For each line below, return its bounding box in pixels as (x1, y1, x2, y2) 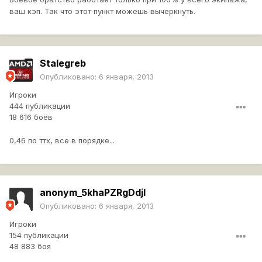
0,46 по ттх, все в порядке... (9, 136, 115, 146)
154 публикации (9, 230, 68, 240)
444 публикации (9, 101, 70, 111)
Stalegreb (40, 57, 86, 70)
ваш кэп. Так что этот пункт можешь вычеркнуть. (9, 6, 195, 16)
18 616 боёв (9, 112, 53, 122)
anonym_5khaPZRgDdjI (40, 187, 146, 199)
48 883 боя (9, 242, 51, 251)
